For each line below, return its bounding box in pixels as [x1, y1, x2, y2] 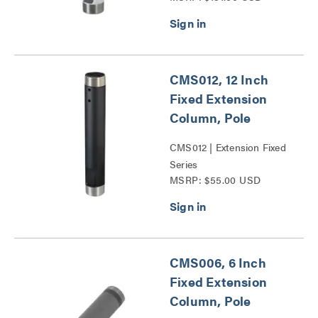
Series [170, 156, 198, 171]
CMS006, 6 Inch [170, 253, 266, 271]
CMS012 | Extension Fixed [170, 139, 286, 154]
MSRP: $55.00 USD [170, 172, 261, 187]
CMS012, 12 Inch [170, 70, 268, 88]
